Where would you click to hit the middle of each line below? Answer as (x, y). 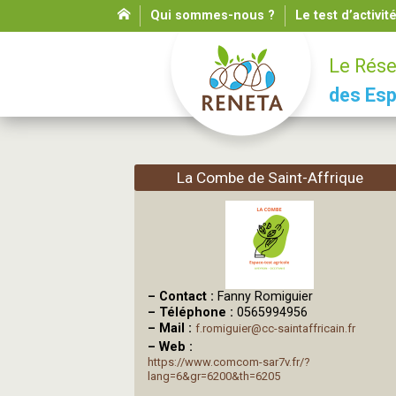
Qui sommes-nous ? (213, 15)
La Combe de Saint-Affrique (270, 178)
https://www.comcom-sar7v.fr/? (229, 362)
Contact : (188, 297)
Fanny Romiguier (265, 297)
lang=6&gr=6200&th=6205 (214, 376)
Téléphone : (198, 312)
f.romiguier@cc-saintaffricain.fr (275, 328)
